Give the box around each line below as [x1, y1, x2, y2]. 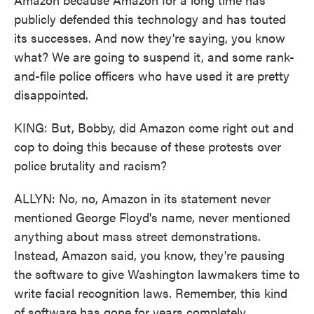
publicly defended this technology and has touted [14, 10, 286, 27]
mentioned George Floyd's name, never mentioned [14, 208, 290, 226]
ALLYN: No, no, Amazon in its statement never [14, 189, 271, 207]
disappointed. [14, 86, 88, 103]
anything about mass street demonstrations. [14, 227, 261, 245]
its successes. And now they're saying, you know [14, 29, 285, 46]
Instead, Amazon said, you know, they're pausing [14, 246, 285, 264]
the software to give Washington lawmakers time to [14, 265, 300, 282]
